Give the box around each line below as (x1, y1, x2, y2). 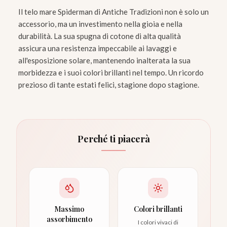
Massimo (54, 204, 84, 214)
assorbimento (46, 214, 92, 224)
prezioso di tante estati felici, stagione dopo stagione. (18, 80, 199, 90)
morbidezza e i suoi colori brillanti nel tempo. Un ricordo (18, 68, 204, 78)
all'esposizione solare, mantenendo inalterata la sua (18, 56, 191, 65)
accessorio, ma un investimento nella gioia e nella (18, 19, 182, 29)
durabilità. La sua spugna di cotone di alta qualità (18, 31, 181, 41)
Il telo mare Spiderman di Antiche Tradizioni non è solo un (18, 7, 209, 17)
